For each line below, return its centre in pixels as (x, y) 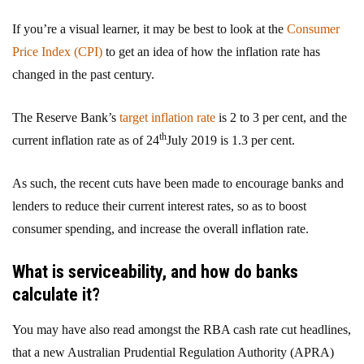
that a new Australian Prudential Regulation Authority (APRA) (173, 352)
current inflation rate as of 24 (86, 140)
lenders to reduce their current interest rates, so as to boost (159, 206)
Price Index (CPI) (57, 51)
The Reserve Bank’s (66, 117)
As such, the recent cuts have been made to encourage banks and (178, 183)
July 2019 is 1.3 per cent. (231, 140)
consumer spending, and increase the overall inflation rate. (160, 228)
